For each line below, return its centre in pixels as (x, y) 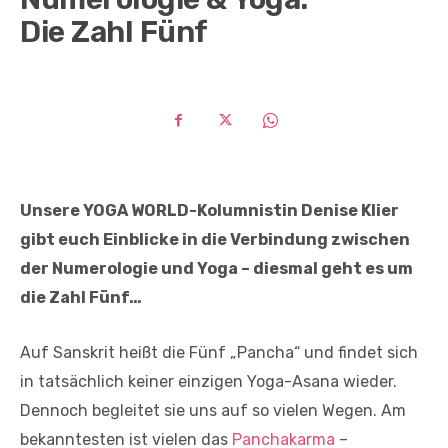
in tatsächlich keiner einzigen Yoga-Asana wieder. (208, 382)
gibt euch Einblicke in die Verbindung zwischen (215, 240)
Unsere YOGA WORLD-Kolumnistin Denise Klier (209, 211)
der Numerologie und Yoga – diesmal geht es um (216, 269)
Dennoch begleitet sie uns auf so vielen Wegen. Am (213, 411)
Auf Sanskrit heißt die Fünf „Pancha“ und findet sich (219, 353)
